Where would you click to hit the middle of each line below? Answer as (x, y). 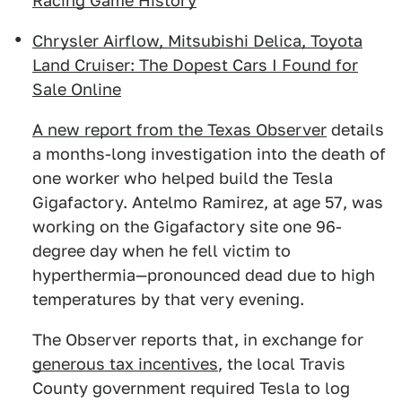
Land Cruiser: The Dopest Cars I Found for (195, 66)
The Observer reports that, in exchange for (198, 340)
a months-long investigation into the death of (209, 154)
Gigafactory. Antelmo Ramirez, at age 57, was (208, 203)
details (355, 130)
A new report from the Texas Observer (179, 130)
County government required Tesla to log (191, 389)
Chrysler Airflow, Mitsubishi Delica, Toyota (197, 41)
